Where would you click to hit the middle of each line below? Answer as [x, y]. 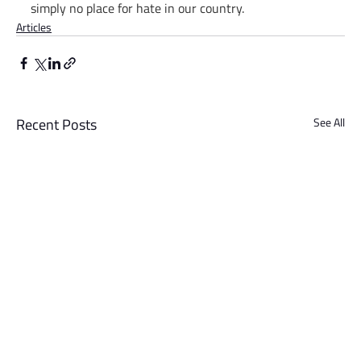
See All [329, 122]
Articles [34, 27]
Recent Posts [56, 125]
